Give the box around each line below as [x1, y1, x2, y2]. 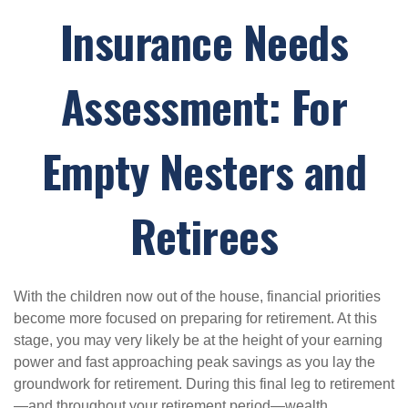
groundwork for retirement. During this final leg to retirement [14, 376, 394, 392]
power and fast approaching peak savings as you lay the [14, 354, 375, 370]
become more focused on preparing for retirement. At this [14, 311, 377, 326]
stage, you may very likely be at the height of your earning [14, 332, 382, 348]
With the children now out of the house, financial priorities [14, 289, 381, 304]
